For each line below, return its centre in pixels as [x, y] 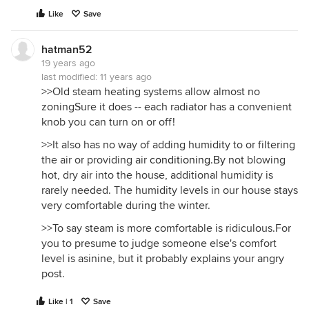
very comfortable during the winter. [126, 206]
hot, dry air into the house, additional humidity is [157, 175]
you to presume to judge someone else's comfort [159, 243]
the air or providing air [96, 160]
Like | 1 [61, 302]
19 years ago [68, 63]
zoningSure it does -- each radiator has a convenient [167, 107]
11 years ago [126, 77]
